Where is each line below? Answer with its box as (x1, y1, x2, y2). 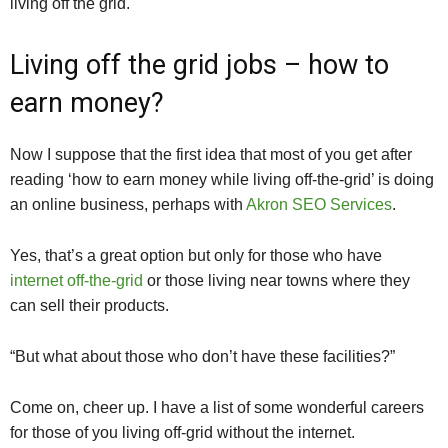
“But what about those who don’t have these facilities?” (10, 348, 395, 366)
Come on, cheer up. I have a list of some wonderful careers (10, 399, 424, 417)
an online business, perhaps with (10, 196, 246, 214)
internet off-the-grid (10, 272, 143, 290)
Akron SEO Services (246, 196, 392, 214)
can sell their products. (10, 297, 169, 315)
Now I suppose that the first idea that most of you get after (10, 146, 412, 164)
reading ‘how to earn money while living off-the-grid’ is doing (10, 171, 434, 189)
